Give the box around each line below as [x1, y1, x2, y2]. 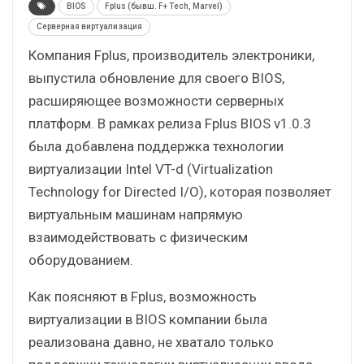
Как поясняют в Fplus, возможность [28, 288, 257, 305]
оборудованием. [28, 251, 133, 268]
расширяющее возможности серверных [28, 92, 284, 109]
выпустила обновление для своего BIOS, [28, 69, 284, 86]
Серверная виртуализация [37, 21, 142, 31]
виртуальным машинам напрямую [28, 206, 243, 223]
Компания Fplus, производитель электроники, [28, 46, 314, 63]
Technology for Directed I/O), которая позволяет [28, 183, 331, 200]
